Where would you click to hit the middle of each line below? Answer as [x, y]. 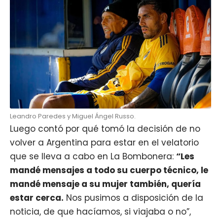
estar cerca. [37, 198]
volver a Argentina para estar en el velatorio [104, 142]
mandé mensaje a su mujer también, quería [105, 184]
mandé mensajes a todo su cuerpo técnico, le [109, 170]
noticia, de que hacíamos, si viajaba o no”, [100, 211]
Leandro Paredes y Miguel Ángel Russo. [73, 116]
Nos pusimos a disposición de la [133, 198]
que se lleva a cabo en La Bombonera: [93, 156]
